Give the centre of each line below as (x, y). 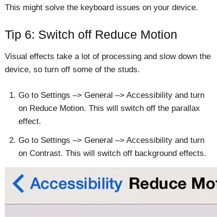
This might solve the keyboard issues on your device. (101, 8)
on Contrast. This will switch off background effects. (112, 154)
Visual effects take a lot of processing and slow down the (108, 57)
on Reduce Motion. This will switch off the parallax (109, 108)
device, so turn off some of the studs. (72, 70)
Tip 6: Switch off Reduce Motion (91, 35)
